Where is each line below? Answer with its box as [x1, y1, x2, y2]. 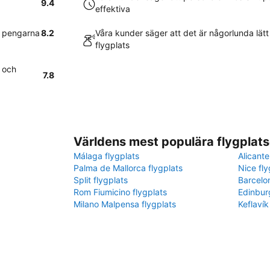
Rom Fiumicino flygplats [74, 187, 167, 197]
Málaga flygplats [74, 151, 139, 161]
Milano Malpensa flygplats [74, 199, 176, 209]
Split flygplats [74, 175, 128, 185]
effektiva [95, 4, 130, 14]
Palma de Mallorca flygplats [74, 163, 183, 173]
